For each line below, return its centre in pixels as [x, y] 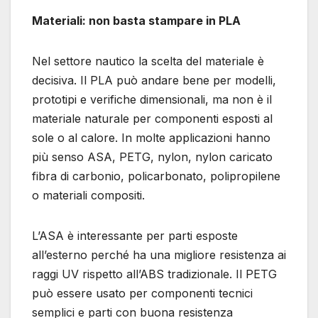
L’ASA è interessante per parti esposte [135, 236]
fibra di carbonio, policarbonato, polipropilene [156, 176]
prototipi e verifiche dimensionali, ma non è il [152, 100]
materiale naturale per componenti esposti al [152, 119]
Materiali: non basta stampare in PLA [136, 21]
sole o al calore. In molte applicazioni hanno [151, 138]
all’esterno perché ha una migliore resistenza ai [159, 255]
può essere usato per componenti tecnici [142, 294]
